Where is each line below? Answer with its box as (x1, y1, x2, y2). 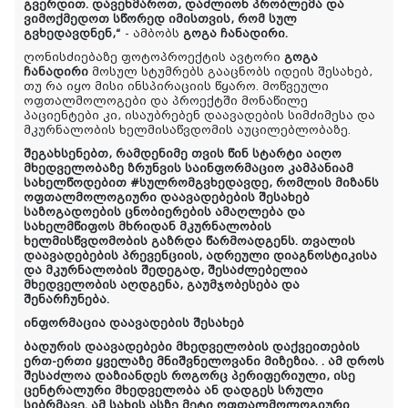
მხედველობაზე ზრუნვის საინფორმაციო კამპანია (24, 162, 346, 176)
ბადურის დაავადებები (24, 341, 172, 354)
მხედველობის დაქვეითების (176, 341, 360, 354)
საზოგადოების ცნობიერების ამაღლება (24, 206, 283, 219)
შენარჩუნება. (24, 293, 109, 307)
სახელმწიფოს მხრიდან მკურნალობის (24, 220, 271, 234)
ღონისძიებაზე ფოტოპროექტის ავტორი (24, 51, 284, 65)
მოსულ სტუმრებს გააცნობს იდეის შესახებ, (88, 66, 372, 79)
